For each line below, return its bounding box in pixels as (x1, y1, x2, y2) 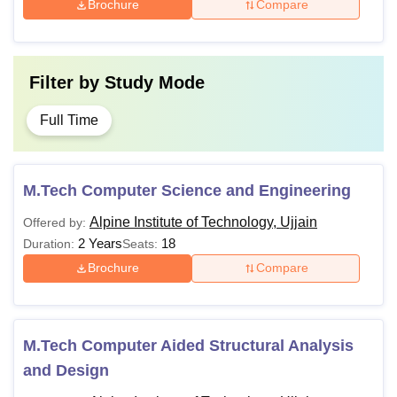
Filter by (29, 72, 105, 92)
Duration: (23, 236, 74, 251)
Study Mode (105, 72, 205, 92)
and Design (23, 361, 109, 379)
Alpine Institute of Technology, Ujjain (90, 214, 317, 230)
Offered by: (23, 214, 86, 230)
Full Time (40, 112, 98, 128)
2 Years (78, 235, 122, 251)
